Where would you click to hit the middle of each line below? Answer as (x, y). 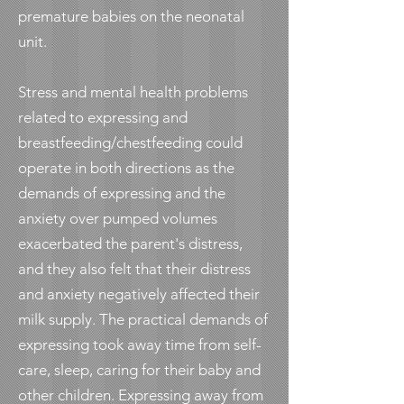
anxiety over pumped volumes (118, 218)
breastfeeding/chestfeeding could (130, 142)
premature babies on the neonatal (131, 16)
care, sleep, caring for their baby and (139, 370)
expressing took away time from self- (140, 344)
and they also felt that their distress (134, 269)
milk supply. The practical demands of (143, 319)
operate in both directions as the (126, 168)
